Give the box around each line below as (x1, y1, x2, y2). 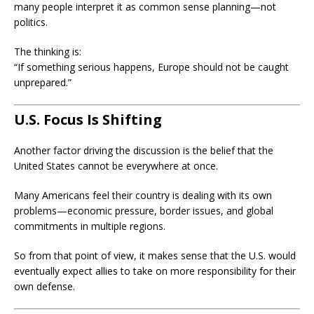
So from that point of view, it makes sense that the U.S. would (14, 249, 296, 262)
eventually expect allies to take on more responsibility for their (14, 264, 296, 278)
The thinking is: (14, 45, 81, 58)
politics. (14, 15, 48, 29)
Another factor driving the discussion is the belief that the (14, 144, 273, 157)
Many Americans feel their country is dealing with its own (14, 189, 272, 202)
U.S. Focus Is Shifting (14, 110, 162, 129)
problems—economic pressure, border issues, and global (14, 204, 273, 217)
